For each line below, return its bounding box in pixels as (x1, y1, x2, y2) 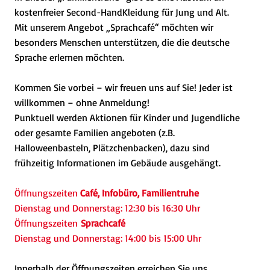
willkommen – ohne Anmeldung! (14, 96, 149, 109)
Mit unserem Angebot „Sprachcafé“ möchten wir (14, 21, 213, 34)
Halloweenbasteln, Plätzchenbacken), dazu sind (14, 142, 210, 154)
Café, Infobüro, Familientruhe (80, 187, 199, 199)
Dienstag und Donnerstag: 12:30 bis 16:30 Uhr (14, 202, 200, 215)
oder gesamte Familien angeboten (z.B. (14, 127, 175, 139)
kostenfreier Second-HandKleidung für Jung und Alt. (14, 6, 229, 19)
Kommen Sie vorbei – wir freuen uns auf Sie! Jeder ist (14, 81, 233, 94)
